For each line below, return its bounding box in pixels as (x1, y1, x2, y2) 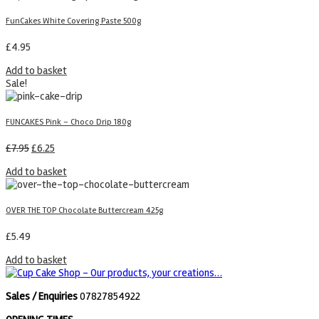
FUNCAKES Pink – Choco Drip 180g (6, 117, 131, 128)
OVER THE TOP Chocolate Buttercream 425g (6, 205, 163, 216)
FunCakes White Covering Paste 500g (6, 16, 141, 27)
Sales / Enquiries (6, 290, 78, 303)
